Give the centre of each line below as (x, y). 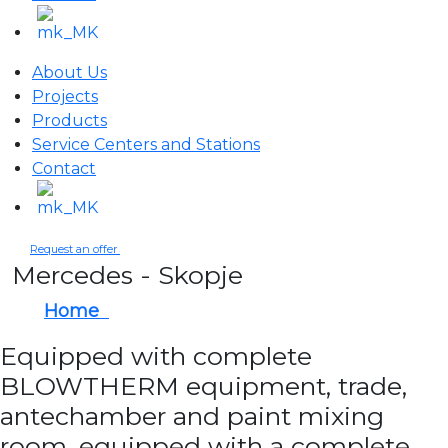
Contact (64, 168)
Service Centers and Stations (146, 144)
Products (69, 120)
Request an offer (75, 249)
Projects (65, 96)
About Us (69, 72)
